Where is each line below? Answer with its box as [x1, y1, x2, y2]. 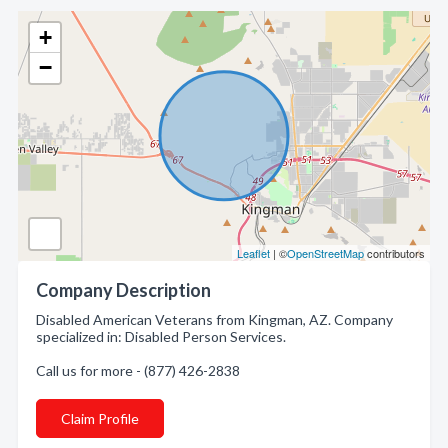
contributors [364, 245, 425, 261]
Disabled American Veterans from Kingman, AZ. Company [36, 311, 393, 328]
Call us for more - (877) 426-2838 [36, 362, 240, 379]
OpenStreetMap [287, 245, 364, 261]
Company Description [36, 279, 211, 301]
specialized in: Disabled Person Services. [36, 328, 286, 345]
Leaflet [237, 245, 270, 261]
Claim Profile [61, 410, 139, 427]
